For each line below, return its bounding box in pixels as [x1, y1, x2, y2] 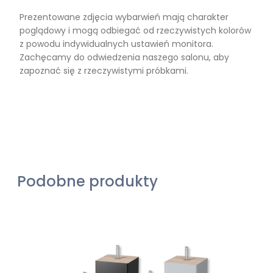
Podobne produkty [17, 171, 158, 191]
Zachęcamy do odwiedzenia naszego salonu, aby [19, 51, 229, 63]
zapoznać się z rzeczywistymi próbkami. [19, 64, 188, 77]
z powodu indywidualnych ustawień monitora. [19, 37, 213, 50]
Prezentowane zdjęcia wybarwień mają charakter [19, 10, 229, 23]
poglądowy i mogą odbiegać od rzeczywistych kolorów [19, 24, 251, 37]
